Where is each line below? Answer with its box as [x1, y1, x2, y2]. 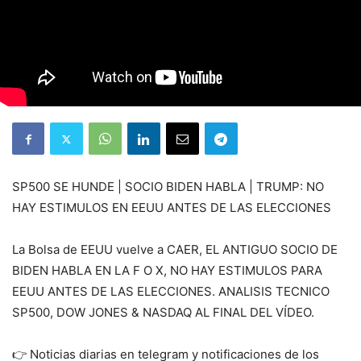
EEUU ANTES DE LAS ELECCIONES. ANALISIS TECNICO [12, 284, 330, 299]
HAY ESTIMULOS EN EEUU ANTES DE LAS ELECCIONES [12, 200, 331, 215]
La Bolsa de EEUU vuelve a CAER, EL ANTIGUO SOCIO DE [12, 242, 338, 257]
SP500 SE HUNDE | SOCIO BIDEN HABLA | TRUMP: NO [12, 179, 324, 194]
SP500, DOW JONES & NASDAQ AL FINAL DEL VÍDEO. [12, 305, 314, 320]
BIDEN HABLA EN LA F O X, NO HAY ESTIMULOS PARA [12, 263, 322, 278]
